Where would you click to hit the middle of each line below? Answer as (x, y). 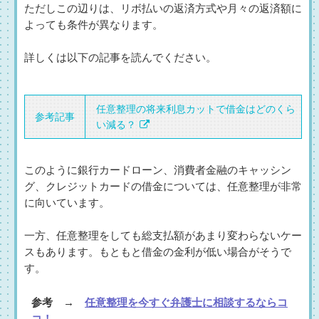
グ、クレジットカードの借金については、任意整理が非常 (163, 187)
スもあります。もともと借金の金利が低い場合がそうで (158, 252)
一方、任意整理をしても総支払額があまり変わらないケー (163, 236)
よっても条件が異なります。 (94, 25)
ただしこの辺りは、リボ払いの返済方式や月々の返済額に (163, 9)
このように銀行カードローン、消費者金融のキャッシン (158, 171)
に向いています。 (67, 203)
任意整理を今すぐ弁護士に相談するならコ (186, 303)
